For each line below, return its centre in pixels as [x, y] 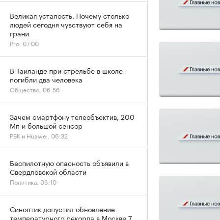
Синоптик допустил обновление [62, 209]
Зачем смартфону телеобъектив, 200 [72, 116]
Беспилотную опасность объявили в [69, 163]
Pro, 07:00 [24, 43]
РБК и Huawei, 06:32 [39, 135]
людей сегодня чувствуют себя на [66, 24]
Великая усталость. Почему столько [69, 15]
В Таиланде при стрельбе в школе [66, 70]
